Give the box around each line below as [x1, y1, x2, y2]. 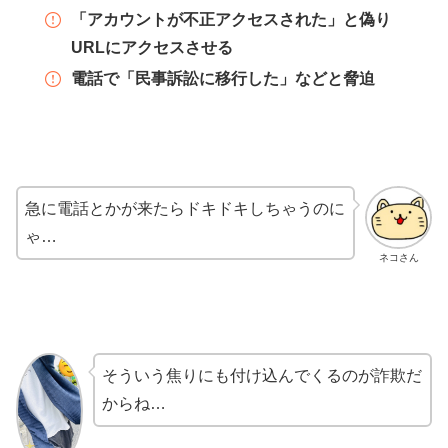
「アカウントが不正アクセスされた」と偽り [70, 10, 391, 28]
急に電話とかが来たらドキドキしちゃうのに [25, 199, 345, 217]
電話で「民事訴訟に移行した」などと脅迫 [70, 70, 375, 87]
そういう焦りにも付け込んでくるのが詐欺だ [101, 366, 422, 384]
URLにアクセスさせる [70, 38, 233, 56]
